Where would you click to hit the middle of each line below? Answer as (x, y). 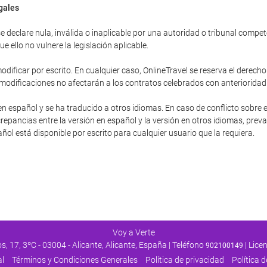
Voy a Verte (133, 232)
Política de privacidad (184, 260)
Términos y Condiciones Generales (74, 260)
